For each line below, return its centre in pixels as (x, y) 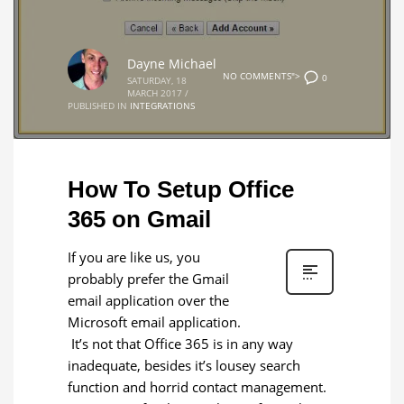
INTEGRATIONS (162, 106)
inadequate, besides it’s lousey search (184, 366)
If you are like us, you (134, 257)
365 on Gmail (139, 220)
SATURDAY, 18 (157, 81)
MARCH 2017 (155, 93)
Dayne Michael (172, 64)
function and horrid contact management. (197, 387)
